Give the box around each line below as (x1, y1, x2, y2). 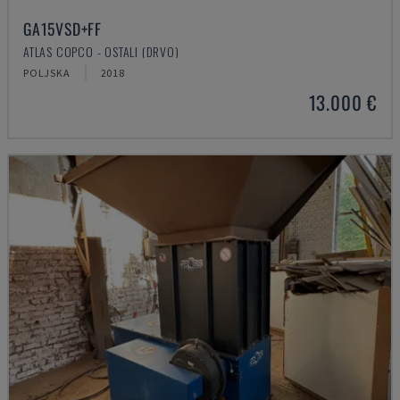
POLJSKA (23, 66, 71, 79)
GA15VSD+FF (23, 17, 102, 40)
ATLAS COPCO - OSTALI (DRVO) (23, 42, 179, 61)
